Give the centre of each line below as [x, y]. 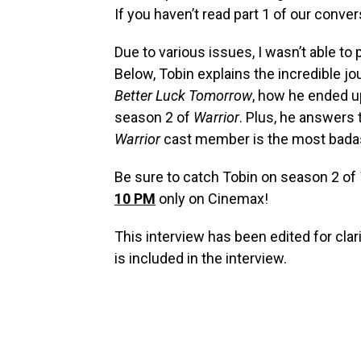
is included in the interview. [201, 258]
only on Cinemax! [212, 199]
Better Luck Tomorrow [183, 95]
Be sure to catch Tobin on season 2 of [237, 177]
